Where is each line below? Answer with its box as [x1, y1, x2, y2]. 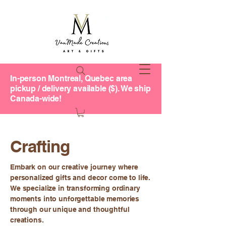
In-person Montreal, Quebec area [10, 74, 133, 83]
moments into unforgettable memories [10, 195, 140, 203]
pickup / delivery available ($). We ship [10, 84, 151, 93]
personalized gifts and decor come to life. [10, 174, 151, 182]
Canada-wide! [10, 94, 62, 103]
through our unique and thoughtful [10, 205, 130, 214]
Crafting [10, 136, 70, 157]
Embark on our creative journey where [10, 163, 138, 172]
